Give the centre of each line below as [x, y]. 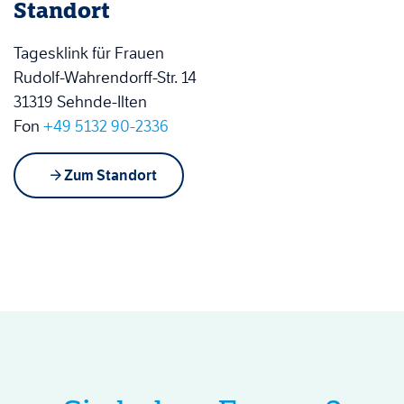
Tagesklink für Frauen [89, 54]
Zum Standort [110, 175]
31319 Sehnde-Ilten [80, 102]
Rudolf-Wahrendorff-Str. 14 [105, 78]
